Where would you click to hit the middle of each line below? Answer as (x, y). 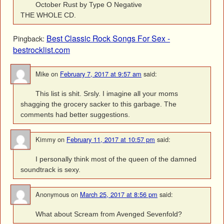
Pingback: (30, 39)
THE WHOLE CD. (48, 15)
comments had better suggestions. (75, 114)
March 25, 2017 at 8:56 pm (119, 194)
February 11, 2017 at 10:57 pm (111, 139)
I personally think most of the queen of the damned (116, 159)
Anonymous (52, 194)
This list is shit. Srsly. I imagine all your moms (107, 93)
